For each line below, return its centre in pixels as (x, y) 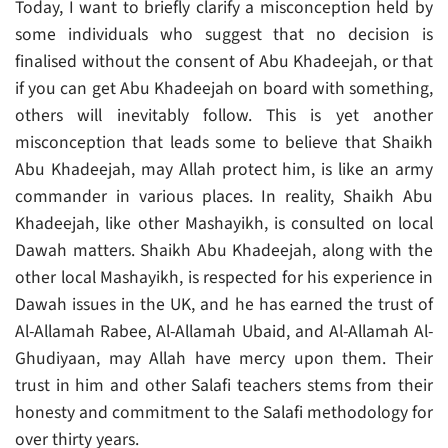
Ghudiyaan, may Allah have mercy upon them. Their (224, 359)
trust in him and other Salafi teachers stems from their (224, 386)
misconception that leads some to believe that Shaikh (224, 143)
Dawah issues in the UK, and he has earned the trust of (224, 305)
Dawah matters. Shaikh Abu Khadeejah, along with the (224, 251)
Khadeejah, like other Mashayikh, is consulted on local (224, 224)
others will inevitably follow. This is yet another (224, 116)
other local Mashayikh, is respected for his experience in (224, 278)
